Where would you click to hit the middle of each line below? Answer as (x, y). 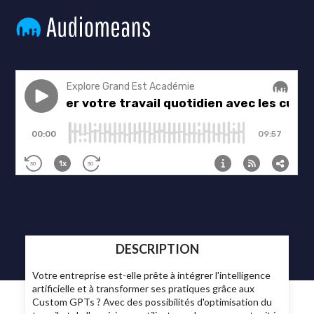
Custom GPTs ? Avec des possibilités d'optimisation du (152, 302)
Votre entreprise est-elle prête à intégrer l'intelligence (152, 275)
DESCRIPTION (157, 249)
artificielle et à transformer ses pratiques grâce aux (144, 289)
